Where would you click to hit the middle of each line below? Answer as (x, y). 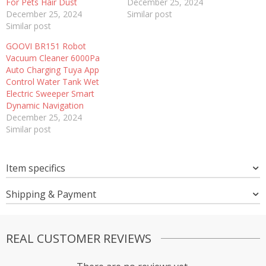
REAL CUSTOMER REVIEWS (79, 238)
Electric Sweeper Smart (50, 93)
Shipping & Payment (51, 194)
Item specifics (36, 168)
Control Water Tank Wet (53, 81)
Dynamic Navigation (45, 105)
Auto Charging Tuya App (53, 69)
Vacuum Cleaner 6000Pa (53, 58)
